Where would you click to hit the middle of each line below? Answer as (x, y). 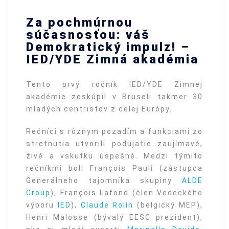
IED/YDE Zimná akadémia (112, 60)
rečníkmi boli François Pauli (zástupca (114, 168)
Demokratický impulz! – (108, 47)
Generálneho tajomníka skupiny (104, 181)
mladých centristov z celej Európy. (99, 109)
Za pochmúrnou (79, 23)
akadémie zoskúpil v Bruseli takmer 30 (114, 97)
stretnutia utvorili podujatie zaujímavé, (114, 144)
